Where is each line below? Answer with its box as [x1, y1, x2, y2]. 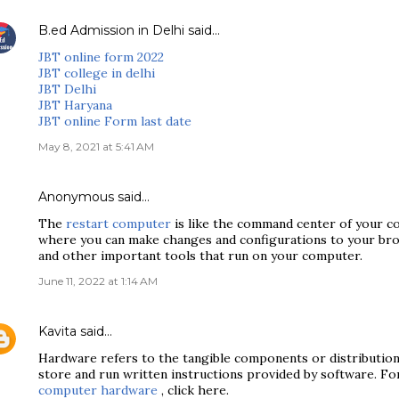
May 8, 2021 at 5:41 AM [38, 140, 154, 153]
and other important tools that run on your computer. [38, 248, 362, 264]
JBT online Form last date [38, 113, 191, 129]
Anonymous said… [38, 189, 150, 205]
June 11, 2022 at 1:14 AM [38, 274, 158, 288]
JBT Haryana [38, 97, 112, 113]
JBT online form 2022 [38, 49, 164, 65]
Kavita [38, 323, 77, 339]
